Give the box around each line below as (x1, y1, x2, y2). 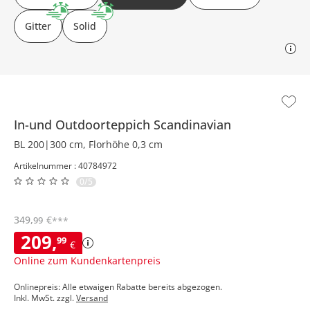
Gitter (25, 19, 51, 33)
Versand (76, 291, 108, 304)
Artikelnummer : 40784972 (14, 159, 117, 172)
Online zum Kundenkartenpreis (14, 253, 161, 267)
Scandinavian (154, 116, 231, 133)
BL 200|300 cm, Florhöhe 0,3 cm (14, 137, 163, 151)
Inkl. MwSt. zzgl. (14, 291, 76, 304)
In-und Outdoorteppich (14, 116, 154, 133)
